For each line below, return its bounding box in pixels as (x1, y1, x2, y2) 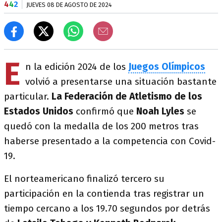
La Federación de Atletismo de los (52, 91, 202, 102)
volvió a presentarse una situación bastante (25, 76, 217, 87)
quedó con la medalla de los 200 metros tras (4, 120, 199, 132)
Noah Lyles (134, 106, 184, 117)
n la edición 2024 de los (25, 61, 128, 72)
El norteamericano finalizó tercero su (4, 173, 165, 184)
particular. (4, 91, 52, 102)
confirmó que (73, 106, 134, 117)
